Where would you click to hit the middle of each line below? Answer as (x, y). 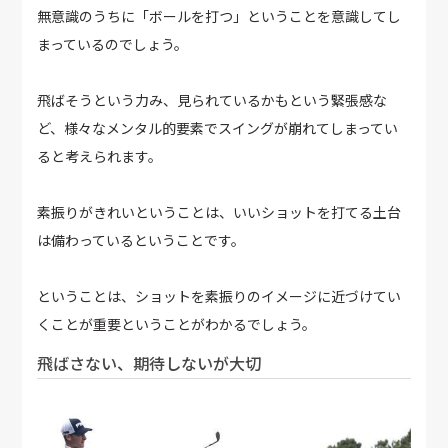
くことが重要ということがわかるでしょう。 (177, 324)
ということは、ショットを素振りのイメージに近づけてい (219, 296)
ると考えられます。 (100, 156)
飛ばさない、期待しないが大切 (149, 363)
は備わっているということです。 (141, 240)
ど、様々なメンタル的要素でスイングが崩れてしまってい (218, 128)
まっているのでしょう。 (113, 44)
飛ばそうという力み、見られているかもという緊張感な (212, 100)
